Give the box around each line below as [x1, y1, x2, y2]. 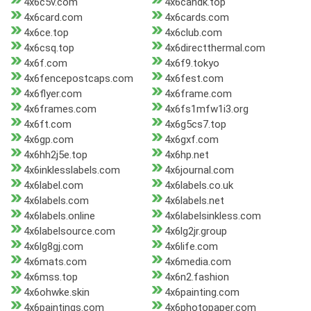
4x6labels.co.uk [164, 179, 233, 192]
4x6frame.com [164, 87, 232, 101]
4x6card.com [24, 11, 83, 24]
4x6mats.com [24, 255, 87, 269]
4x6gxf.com [164, 133, 219, 146]
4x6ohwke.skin [24, 286, 90, 299]
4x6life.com [164, 240, 218, 253]
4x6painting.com [164, 286, 239, 299]
